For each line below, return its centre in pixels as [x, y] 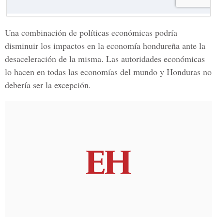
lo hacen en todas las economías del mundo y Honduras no [108, 72]
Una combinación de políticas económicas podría [91, 32]
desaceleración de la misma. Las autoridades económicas [105, 59]
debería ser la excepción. [48, 85]
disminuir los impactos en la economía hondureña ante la [105, 46]
